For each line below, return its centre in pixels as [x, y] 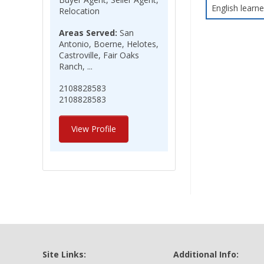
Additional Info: [206, 254]
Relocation [79, 11]
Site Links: [64, 254]
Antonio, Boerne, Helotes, [109, 44]
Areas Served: [88, 33]
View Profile [94, 129]
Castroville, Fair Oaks [99, 55]
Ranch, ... [76, 66]
